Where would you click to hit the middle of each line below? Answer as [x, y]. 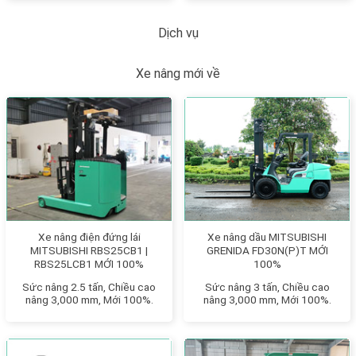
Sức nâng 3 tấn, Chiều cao [267, 286]
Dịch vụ [178, 33]
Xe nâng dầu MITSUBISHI [267, 236]
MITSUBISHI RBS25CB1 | [89, 250]
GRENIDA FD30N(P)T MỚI [267, 250]
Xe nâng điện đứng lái [89, 236]
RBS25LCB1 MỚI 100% [89, 263]
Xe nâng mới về [178, 73]
